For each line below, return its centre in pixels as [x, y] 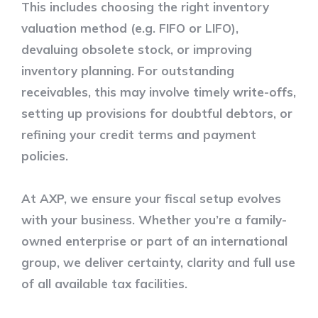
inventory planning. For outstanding [128, 70]
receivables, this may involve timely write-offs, [159, 92]
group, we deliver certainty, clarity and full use [158, 262]
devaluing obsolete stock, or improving [137, 49]
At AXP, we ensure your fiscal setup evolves [151, 198]
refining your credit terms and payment [139, 134]
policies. [45, 155]
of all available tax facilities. [104, 283]
